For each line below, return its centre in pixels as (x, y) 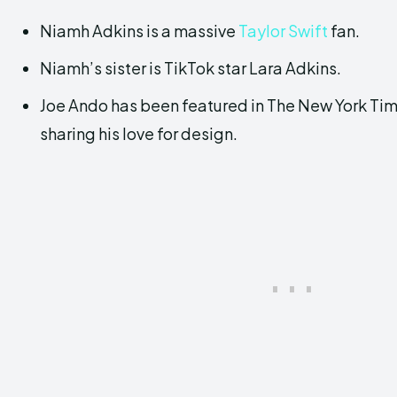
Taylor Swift (283, 31)
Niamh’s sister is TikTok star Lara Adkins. (191, 68)
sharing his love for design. (139, 134)
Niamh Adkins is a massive (139, 31)
